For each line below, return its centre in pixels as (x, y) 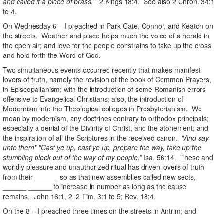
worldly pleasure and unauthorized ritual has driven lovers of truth (104, 167)
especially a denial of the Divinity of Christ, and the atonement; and (106, 128)
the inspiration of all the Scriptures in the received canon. (92, 137)
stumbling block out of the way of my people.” (72, 157)
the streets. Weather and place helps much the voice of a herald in (106, 35)
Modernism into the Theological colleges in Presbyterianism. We (102, 108)
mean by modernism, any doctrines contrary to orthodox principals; (106, 118)
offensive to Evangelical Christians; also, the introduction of (93, 99)
